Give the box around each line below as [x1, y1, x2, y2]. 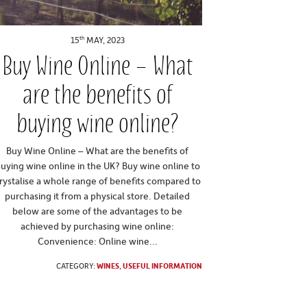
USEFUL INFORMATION [123, 260, 203, 271]
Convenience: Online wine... [37, 234, 158, 248]
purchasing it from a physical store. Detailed [5, 189, 191, 203]
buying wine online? [16, 109, 179, 138]
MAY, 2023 [84, 34, 125, 46]
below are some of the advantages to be [12, 204, 183, 218]
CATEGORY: [56, 260, 97, 271]
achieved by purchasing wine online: [21, 219, 175, 233]
